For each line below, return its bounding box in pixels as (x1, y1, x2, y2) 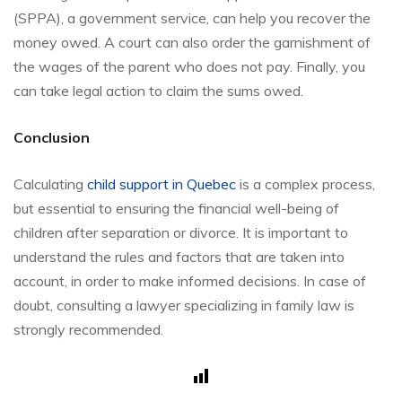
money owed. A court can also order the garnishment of (13, 32, 371, 51)
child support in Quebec (87, 174, 236, 193)
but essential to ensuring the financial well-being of (13, 198, 339, 217)
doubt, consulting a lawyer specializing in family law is (13, 295, 354, 314)
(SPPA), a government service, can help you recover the (13, 8, 371, 27)
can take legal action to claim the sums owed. (13, 81, 303, 100)
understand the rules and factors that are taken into (13, 247, 345, 266)
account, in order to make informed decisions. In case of (13, 271, 366, 290)
